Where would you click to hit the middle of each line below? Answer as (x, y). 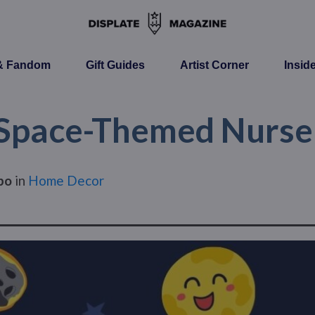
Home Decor (66, 180)
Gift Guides (115, 65)
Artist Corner (214, 65)
